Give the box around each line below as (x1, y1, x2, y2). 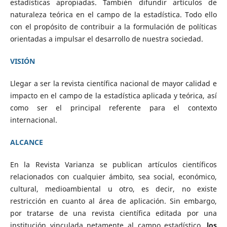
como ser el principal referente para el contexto (10, 103, 217, 113)
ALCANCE (10, 137, 43, 147)
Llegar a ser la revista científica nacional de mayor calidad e (10, 79, 217, 89)
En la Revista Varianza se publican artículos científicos (10, 160, 217, 170)
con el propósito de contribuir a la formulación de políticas (10, 21, 217, 31)
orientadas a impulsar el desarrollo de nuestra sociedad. (10, 33, 203, 44)
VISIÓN (10, 56, 35, 66)
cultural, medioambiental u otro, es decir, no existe (10, 184, 217, 194)
